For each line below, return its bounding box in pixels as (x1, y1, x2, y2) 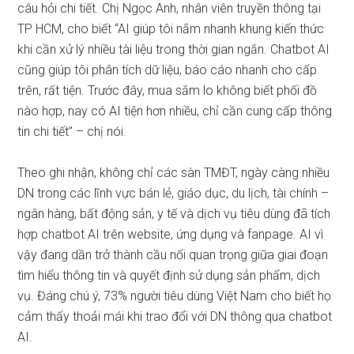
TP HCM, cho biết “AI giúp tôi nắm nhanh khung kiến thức (17, 21, 325, 37)
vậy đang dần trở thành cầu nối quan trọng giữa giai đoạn (17, 247, 329, 263)
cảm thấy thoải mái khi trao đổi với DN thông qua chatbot (17, 309, 333, 325)
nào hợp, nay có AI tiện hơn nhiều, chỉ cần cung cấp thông (17, 104, 333, 119)
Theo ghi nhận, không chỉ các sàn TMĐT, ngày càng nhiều (17, 165, 330, 181)
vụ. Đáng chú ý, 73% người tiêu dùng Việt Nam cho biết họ (17, 288, 332, 304)
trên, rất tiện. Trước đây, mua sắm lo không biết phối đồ (17, 83, 318, 99)
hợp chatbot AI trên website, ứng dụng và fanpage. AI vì (17, 227, 324, 243)
